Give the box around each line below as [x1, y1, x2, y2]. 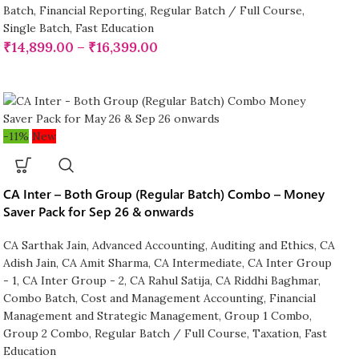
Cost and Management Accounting [80, 291, 264, 306]
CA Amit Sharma [61, 256, 148, 271]
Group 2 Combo [2, 326, 89, 341]
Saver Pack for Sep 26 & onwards [2, 203, 194, 220]
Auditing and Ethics [210, 238, 314, 253]
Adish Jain [2, 256, 56, 271]
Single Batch [2, 21, 70, 36]
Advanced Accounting [91, 238, 205, 253]
